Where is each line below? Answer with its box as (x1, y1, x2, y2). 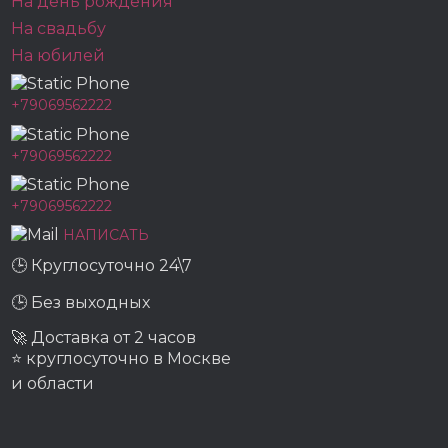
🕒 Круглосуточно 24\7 (11, 256, 193, 276)
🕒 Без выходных (11, 293, 151, 313)
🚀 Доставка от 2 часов (11, 328, 197, 348)
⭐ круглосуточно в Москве (11, 349, 232, 369)
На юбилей (11, 46, 106, 65)
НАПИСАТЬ (63, 225, 150, 244)
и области (11, 374, 95, 394)
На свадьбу (11, 19, 107, 38)
